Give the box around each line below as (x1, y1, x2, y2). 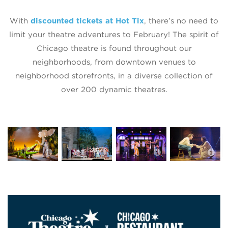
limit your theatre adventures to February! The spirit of (9, 30, 219, 39)
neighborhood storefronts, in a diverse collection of (15, 71, 213, 80)
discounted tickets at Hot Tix (31, 16, 144, 25)
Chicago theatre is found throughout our (36, 43, 192, 53)
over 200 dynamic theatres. (61, 84, 167, 94)
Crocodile (64, 149, 87, 155)
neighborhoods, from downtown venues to (32, 57, 196, 67)
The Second (172, 145, 200, 151)
